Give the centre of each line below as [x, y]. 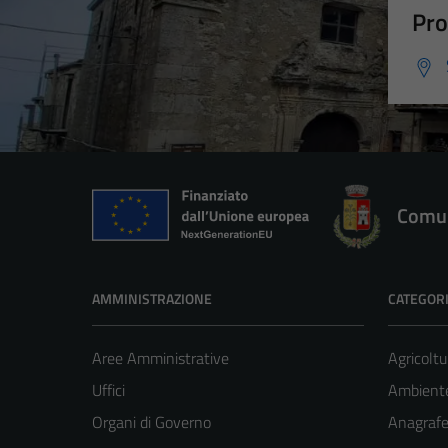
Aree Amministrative [160, 358]
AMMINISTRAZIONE [152, 299]
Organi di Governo [151, 422]
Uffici [108, 390]
